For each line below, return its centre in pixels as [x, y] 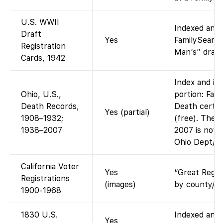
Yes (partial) [127, 112]
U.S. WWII [40, 22]
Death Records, [50, 106]
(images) [120, 184]
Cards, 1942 [43, 58]
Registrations [45, 178]
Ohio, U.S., [41, 94]
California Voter [50, 166]
